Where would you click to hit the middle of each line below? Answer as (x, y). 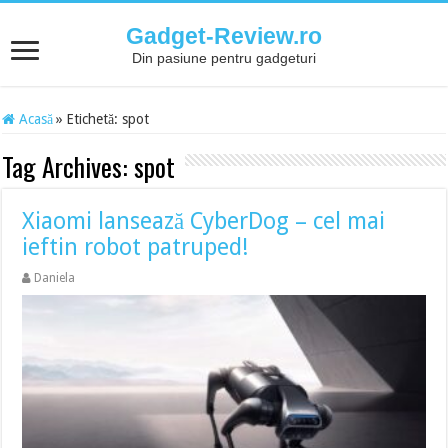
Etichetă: (94, 119)
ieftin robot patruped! (136, 247)
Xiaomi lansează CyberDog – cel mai (204, 221)
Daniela (55, 278)
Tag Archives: (68, 166)
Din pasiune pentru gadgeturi (224, 58)
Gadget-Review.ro (224, 36)
